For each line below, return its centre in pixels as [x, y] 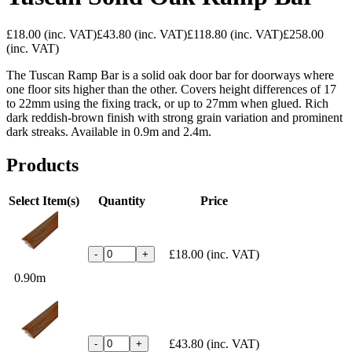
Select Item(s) [44, 200]
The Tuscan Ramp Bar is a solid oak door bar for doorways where [170, 75]
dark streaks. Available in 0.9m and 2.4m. [109, 132]
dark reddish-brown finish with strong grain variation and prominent [174, 118]
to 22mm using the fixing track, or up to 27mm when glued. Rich [167, 104]
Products [42, 165]
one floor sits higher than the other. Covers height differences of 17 [171, 90]
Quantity [121, 200]
